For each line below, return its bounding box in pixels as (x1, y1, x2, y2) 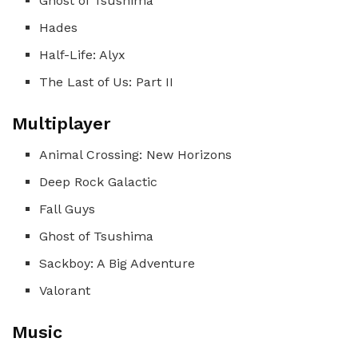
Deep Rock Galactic (39, 173, 158, 189)
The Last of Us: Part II (39, 74, 174, 90)
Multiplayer (12, 113, 111, 134)
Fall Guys (39, 201, 96, 217)
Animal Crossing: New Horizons (39, 146, 233, 162)
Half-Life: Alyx (39, 47, 126, 63)
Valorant (39, 282, 91, 298)
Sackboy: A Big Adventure (39, 255, 196, 271)
